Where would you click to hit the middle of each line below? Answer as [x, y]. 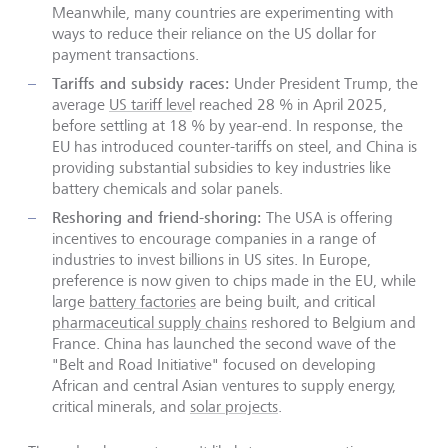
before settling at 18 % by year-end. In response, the [227, 125]
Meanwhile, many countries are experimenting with [223, 12]
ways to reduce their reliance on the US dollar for [214, 33]
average [80, 104]
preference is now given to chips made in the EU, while [234, 280]
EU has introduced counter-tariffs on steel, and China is [234, 146]
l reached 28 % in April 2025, [289, 104]
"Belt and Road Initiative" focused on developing [214, 364]
